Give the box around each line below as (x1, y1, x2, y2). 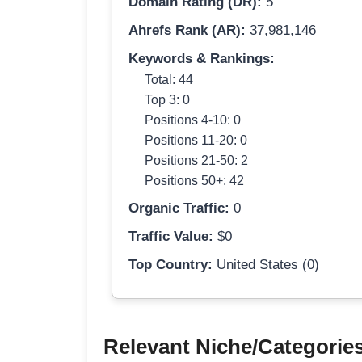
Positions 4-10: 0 (145, 112, 241, 128)
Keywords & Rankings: (128, 51, 275, 67)
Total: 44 (145, 72, 193, 87)
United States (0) (213, 257, 319, 273)
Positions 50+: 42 (145, 173, 244, 188)
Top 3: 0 (145, 92, 190, 107)
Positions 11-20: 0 (145, 133, 247, 148)
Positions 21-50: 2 (145, 153, 248, 168)
